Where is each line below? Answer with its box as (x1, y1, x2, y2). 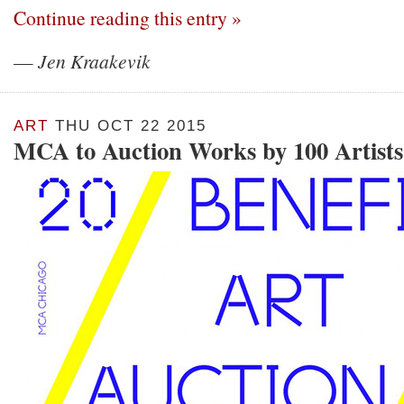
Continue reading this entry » (14, 5, 242, 31)
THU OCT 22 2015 (49, 117, 207, 134)
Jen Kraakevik (38, 48, 151, 74)
